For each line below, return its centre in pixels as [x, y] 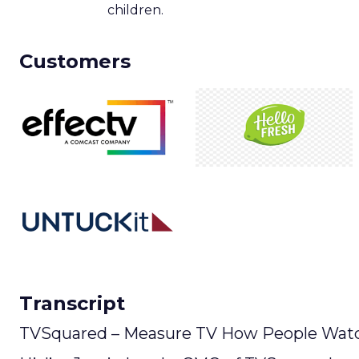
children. [135, 10]
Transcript [72, 303]
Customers [75, 61]
